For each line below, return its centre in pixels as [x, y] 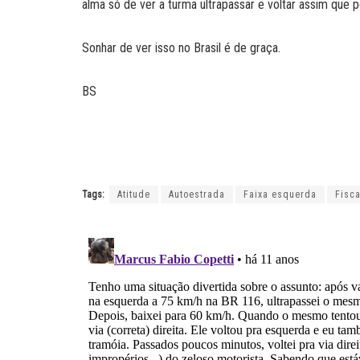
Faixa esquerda [280, 194]
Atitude [134, 194]
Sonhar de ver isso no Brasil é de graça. [181, 47]
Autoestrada [197, 194]
